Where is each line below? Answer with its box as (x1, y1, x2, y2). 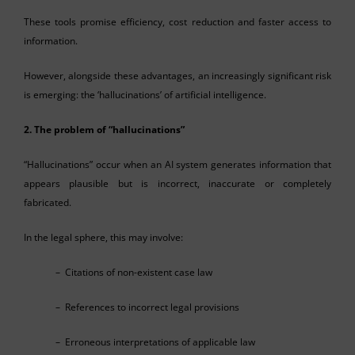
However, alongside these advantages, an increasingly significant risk (24, 68, 331, 82)
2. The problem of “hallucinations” (24, 122, 185, 136)
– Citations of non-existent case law (55, 265, 212, 279)
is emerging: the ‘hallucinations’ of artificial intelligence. (24, 87, 266, 101)
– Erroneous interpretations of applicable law (55, 334, 255, 349)
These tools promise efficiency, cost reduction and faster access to (24, 14, 331, 29)
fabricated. (24, 195, 71, 209)
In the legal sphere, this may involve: (24, 230, 183, 244)
